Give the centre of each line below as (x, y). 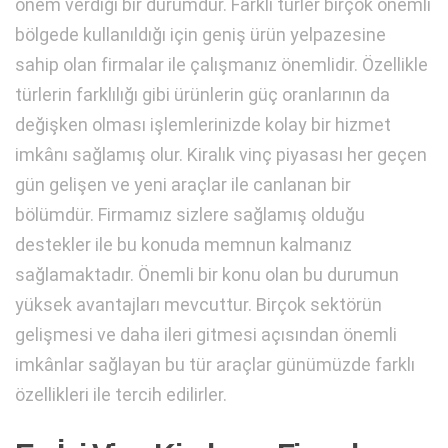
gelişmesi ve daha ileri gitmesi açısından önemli (206, 334)
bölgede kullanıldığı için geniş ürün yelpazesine (200, 34)
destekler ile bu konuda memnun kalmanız (183, 244)
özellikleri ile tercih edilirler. (121, 394)
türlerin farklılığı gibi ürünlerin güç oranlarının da (202, 94)
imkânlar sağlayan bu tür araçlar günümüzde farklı (215, 364)
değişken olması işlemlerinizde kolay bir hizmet (203, 124)
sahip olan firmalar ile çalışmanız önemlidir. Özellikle (221, 64)
